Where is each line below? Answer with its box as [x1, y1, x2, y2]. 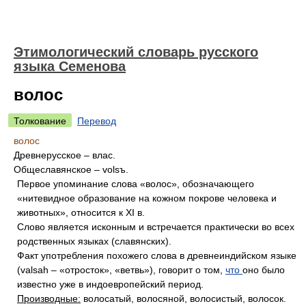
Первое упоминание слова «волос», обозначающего [17, 178, 254, 189]
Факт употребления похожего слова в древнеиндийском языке [17, 250, 296, 261]
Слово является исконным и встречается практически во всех [17, 221, 294, 232]
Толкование [14, 115, 66, 126]
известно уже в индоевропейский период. [17, 279, 204, 290]
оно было [242, 264, 285, 275]
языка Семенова [14, 59, 126, 74]
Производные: [17, 293, 81, 304]
